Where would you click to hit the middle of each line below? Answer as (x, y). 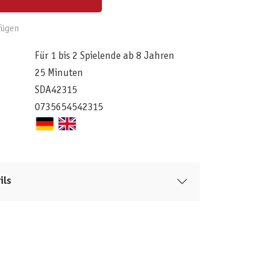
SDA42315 (56, 90)
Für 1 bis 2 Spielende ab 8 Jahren (104, 56)
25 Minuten (59, 73)
